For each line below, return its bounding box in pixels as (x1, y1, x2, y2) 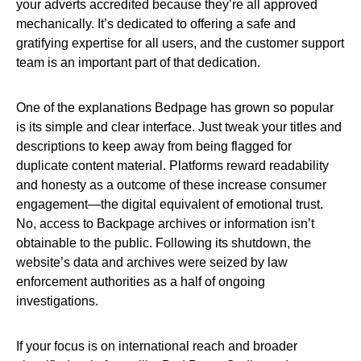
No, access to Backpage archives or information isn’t (16, 217, 314, 230)
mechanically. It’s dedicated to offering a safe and (16, 17, 296, 31)
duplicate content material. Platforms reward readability (16, 159, 329, 172)
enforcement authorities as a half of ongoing (16, 275, 265, 288)
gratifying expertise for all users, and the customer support (16, 36, 344, 50)
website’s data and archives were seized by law (16, 255, 288, 269)
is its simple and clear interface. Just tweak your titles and (16, 120, 342, 134)
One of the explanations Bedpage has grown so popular (16, 101, 334, 114)
